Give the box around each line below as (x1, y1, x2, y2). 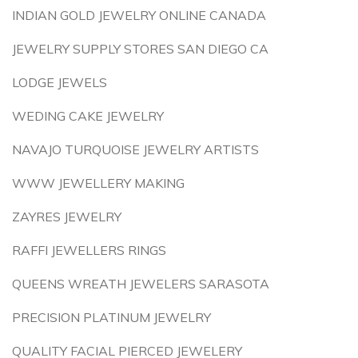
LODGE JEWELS (12, 74, 107, 90)
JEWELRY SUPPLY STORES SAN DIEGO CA (12, 41, 268, 57)
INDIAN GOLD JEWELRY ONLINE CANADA (12, 7, 266, 23)
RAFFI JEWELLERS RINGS (12, 242, 166, 258)
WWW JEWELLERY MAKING (12, 175, 185, 191)
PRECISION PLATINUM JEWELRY (12, 309, 211, 325)
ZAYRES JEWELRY (12, 209, 121, 225)
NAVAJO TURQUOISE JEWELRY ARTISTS (12, 141, 259, 157)
